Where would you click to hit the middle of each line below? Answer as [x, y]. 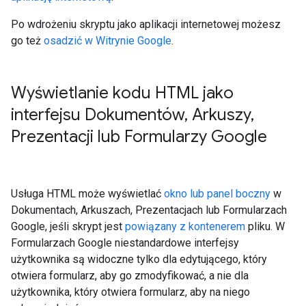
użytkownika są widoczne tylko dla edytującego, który [139, 259]
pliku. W [265, 226]
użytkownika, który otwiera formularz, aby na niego [130, 292]
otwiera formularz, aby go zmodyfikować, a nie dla [130, 276]
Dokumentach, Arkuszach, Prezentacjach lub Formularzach [149, 210]
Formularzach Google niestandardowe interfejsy [125, 243]
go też [27, 41]
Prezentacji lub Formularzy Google [139, 137]
